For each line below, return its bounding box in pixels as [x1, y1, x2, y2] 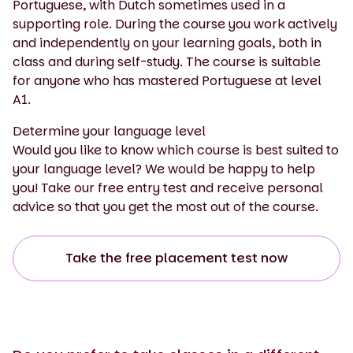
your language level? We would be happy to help [13, 159, 315, 178]
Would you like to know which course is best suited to [13, 140, 339, 159]
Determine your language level [13, 121, 206, 140]
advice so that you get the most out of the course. [13, 197, 318, 216]
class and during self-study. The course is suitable [13, 52, 321, 71]
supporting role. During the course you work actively [13, 14, 337, 33]
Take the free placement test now [65, 248, 288, 267]
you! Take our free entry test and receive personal [13, 178, 323, 197]
